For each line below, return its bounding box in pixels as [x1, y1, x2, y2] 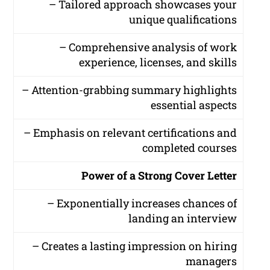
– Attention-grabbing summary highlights [22, 83, 237, 98]
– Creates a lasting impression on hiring [32, 239, 237, 254]
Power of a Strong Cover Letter [81, 168, 237, 183]
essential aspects [151, 98, 237, 113]
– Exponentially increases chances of [47, 196, 237, 211]
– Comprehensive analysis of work [59, 40, 237, 55]
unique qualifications [129, 12, 237, 27]
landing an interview [128, 211, 237, 226]
